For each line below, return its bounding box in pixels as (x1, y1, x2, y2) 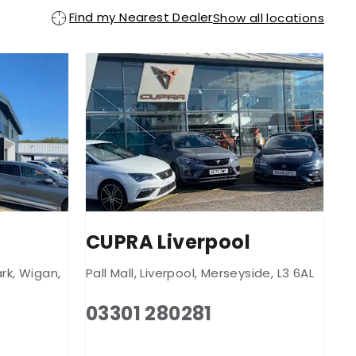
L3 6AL (277, 264, 315, 281)
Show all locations (212, 10, 324, 27)
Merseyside (200, 264, 271, 281)
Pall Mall (86, 264, 134, 281)
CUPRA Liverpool (86, 228, 250, 255)
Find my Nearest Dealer (68, 9, 213, 26)
